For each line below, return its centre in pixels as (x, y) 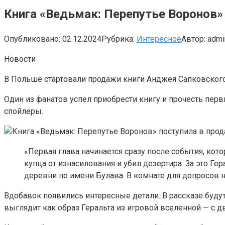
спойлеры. (25, 111)
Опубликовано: (32, 39)
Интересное (159, 39)
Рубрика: (118, 39)
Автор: (193, 39)
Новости (20, 59)
